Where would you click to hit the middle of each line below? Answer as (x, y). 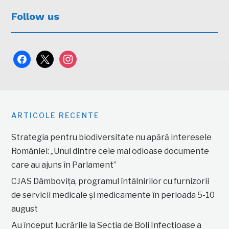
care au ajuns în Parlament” (64, 165)
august (25, 209)
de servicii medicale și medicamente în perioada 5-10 (113, 195)
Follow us (36, 16)
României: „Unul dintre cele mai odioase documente (110, 151)
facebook (32, 57)
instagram (79, 57)
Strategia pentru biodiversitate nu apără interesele (112, 137)
